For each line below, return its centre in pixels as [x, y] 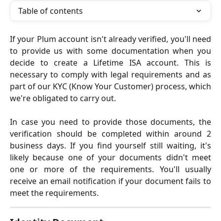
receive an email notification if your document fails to [110, 181]
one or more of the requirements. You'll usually [110, 169]
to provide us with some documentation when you [110, 51]
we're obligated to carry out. [63, 98]
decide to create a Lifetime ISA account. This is [110, 63]
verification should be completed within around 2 [110, 134]
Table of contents [51, 11]
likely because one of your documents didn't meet [110, 158]
